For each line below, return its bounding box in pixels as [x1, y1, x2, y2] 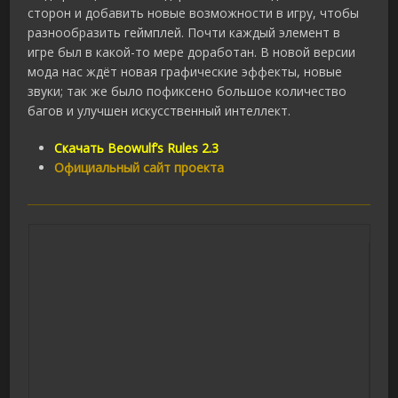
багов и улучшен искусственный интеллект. [28, 102, 291, 120]
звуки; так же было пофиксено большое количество [28, 83, 347, 100]
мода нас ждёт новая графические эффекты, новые [28, 63, 343, 81]
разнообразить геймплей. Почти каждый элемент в [28, 24, 341, 42]
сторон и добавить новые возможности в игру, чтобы [28, 4, 360, 22]
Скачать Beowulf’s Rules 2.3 [54, 139, 219, 157]
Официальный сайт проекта [54, 159, 225, 177]
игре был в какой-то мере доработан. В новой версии [28, 44, 356, 61]
